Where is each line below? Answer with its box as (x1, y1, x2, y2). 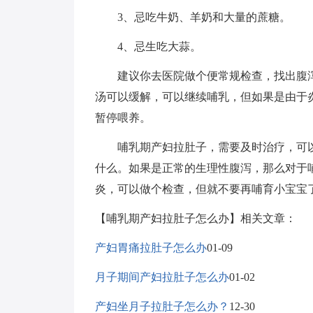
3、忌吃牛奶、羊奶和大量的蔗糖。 (95, 11, 291, 23)
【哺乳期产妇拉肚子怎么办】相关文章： (95, 212, 296, 224)
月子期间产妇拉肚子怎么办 (95, 271, 229, 283)
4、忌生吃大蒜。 (95, 41, 201, 52)
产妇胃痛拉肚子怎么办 (95, 242, 207, 254)
